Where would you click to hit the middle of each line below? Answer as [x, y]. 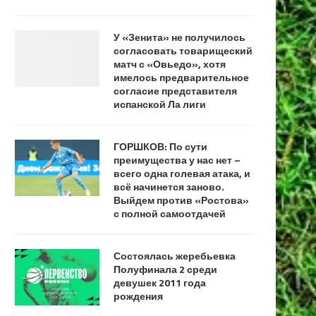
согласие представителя [175, 90]
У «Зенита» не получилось [180, 37]
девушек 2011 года [160, 282]
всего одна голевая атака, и [182, 173]
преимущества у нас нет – [177, 159]
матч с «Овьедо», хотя [170, 63]
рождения [138, 296]
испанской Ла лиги [160, 104]
